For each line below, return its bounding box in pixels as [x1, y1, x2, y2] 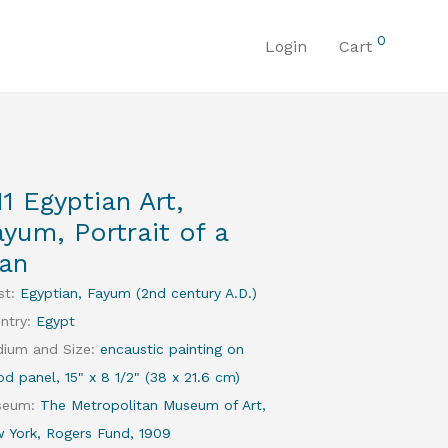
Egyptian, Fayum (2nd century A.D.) [20, 285, 258, 301]
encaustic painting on [100, 341, 245, 357]
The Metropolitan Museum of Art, [40, 397, 267, 413]
